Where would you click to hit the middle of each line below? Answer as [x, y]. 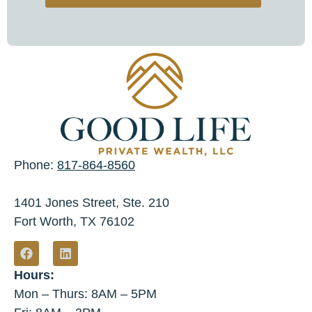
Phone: [36, 165]
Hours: [34, 275]
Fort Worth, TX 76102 [74, 222]
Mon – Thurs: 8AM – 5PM [85, 294]
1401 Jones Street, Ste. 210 [92, 203]
